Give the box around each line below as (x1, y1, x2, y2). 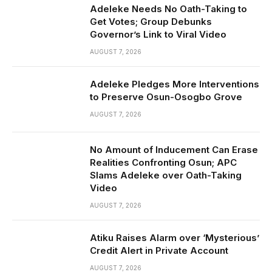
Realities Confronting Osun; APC (90, 156, 237, 168)
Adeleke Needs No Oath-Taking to (90, 2, 247, 15)
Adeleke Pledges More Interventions (90, 78, 259, 90)
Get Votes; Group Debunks (90, 15, 212, 27)
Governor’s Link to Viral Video (90, 28, 226, 40)
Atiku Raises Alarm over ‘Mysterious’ (90, 231, 259, 243)
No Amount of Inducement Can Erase (90, 143, 258, 155)
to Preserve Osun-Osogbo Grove (90, 90, 242, 103)
